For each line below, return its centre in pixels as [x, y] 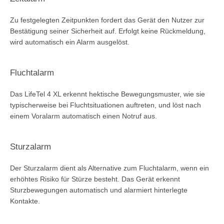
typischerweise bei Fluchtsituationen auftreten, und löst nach [105, 105]
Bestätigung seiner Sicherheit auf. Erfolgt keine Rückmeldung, [108, 31]
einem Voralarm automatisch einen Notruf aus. [83, 116]
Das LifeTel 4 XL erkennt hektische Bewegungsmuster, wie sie [107, 94]
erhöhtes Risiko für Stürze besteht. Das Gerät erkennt [95, 179]
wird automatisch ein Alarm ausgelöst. [70, 42]
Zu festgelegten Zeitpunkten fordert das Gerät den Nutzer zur [107, 20]
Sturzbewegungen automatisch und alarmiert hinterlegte [99, 190]
